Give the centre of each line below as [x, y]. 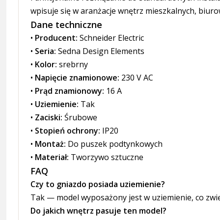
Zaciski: [49, 117]
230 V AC [137, 78]
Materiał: [52, 157]
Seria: [46, 51]
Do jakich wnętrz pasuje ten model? [99, 211]
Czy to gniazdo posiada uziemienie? [98, 184]
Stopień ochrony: [68, 131]
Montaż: [51, 144]
